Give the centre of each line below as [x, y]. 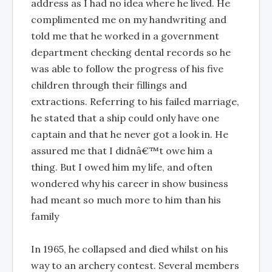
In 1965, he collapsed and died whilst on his [130, 249]
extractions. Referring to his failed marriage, [135, 101]
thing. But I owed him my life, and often [122, 167]
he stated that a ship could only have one [125, 118]
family [45, 216]
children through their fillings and [109, 85]
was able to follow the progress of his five [127, 69]
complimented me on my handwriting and [129, 19]
